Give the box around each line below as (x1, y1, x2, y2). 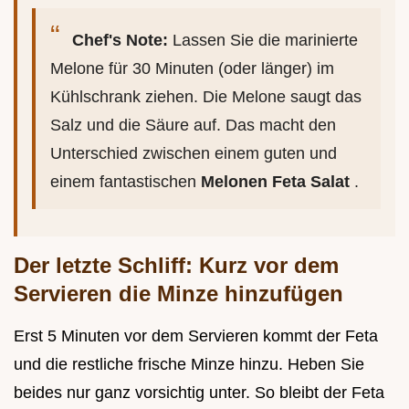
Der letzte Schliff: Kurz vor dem (14, 253, 339, 278)
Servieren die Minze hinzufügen (14, 281, 343, 307)
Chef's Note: (68, 31, 173, 50)
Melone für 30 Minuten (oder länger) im (50, 59, 334, 79)
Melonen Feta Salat (201, 173, 354, 192)
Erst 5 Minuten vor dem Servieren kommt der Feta (14, 327, 378, 346)
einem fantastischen (50, 173, 201, 192)
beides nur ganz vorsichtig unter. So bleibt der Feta (14, 383, 384, 403)
